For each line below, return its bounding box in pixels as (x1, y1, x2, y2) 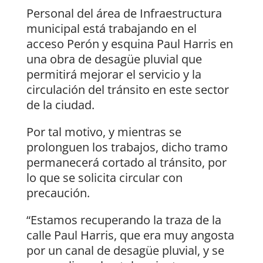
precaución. (26, 185, 90, 201)
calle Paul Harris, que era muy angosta (26, 227, 234, 244)
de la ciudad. (26, 97, 95, 113)
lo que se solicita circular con (26, 170, 183, 186)
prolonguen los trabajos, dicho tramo (26, 139, 228, 156)
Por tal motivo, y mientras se (26, 124, 181, 140)
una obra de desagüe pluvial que (26, 51, 202, 68)
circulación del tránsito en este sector (26, 82, 229, 98)
